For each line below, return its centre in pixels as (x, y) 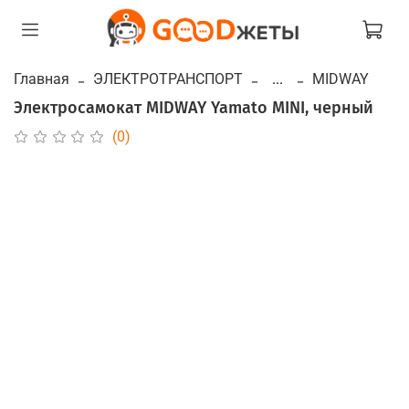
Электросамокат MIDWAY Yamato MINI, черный (194, 107)
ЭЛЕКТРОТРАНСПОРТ (168, 79)
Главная (42, 79)
